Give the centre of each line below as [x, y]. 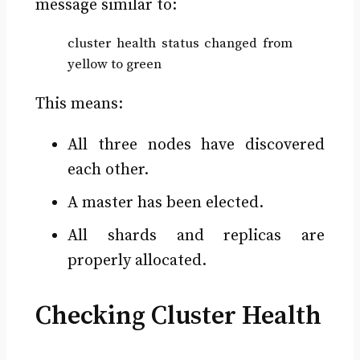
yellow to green [114, 65]
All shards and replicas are [196, 236]
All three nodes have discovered [196, 145]
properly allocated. [137, 261]
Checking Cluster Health [178, 317]
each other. [108, 170]
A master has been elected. [165, 203]
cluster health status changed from [180, 44]
